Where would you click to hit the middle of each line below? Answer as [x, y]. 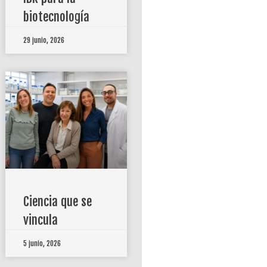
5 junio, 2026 [42, 244]
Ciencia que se [57, 202]
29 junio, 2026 [44, 40]
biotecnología [56, 16]
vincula [40, 220]
